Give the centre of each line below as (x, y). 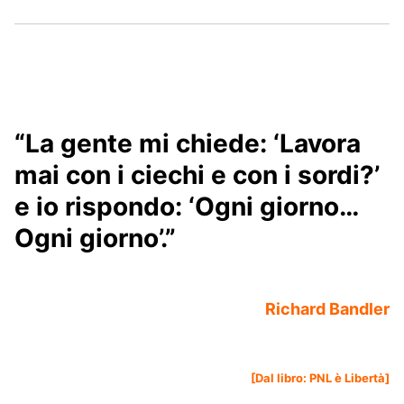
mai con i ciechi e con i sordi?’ (197, 175)
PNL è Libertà (347, 378)
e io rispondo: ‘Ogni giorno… (187, 207)
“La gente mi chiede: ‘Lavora (188, 144)
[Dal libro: (280, 378)
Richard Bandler (327, 309)
